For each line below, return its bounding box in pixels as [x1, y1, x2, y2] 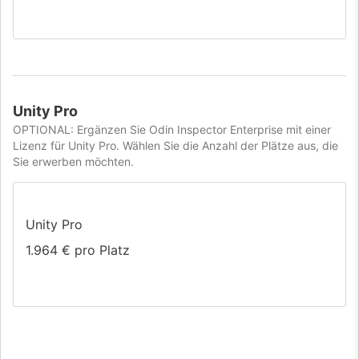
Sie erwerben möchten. [13, 155, 134, 169]
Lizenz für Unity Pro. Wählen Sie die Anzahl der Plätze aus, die [13, 139, 338, 153]
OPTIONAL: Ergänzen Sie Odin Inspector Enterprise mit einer [13, 123, 331, 137]
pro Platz [71, 242, 130, 259]
